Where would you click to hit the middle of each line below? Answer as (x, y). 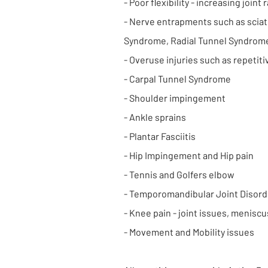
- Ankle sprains (155, 117)
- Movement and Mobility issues (189, 232)
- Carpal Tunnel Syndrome (177, 79)
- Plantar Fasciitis (160, 136)
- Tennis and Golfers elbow (179, 174)
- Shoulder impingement (175, 98)
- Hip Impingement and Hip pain (189, 155)
